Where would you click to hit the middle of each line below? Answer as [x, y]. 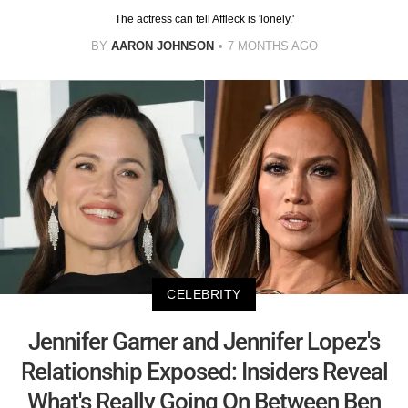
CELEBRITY [204, 294]
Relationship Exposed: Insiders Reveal [204, 371]
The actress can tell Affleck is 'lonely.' [204, 20]
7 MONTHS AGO [272, 46]
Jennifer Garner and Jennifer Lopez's [204, 341]
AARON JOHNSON [162, 46]
